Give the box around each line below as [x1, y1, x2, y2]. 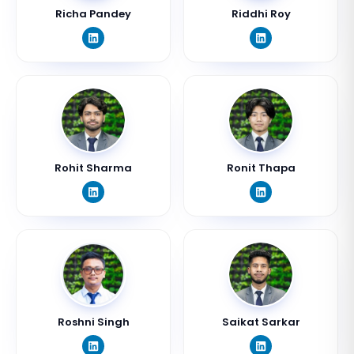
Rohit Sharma [55, 160, 132, 175]
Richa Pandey [55, 6, 131, 21]
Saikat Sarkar [221, 314, 300, 330]
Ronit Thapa [226, 160, 296, 175]
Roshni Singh [57, 314, 130, 330]
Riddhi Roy [231, 6, 291, 21]
